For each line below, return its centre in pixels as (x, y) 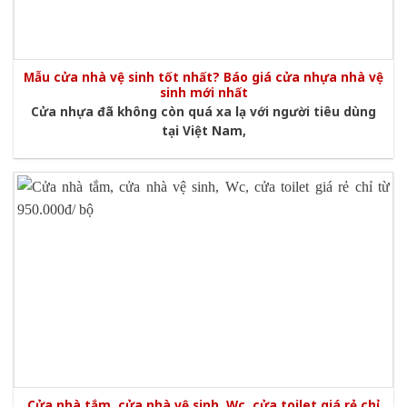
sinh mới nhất (203, 93)
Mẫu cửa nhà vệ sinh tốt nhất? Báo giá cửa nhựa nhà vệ (203, 77)
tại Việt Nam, (203, 130)
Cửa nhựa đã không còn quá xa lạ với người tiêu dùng (203, 111)
